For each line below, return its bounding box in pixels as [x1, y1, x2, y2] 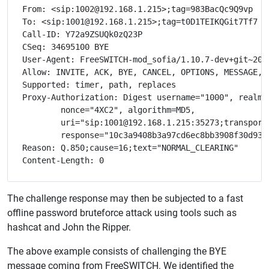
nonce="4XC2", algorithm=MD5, [22, 105, 61, 115]
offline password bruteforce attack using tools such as [7, 207, 237, 219]
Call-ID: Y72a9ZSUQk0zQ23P [22, 29, 142, 40]
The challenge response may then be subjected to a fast [7, 193, 243, 205]
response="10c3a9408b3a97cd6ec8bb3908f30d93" [22, 130, 61, 141]
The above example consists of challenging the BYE [7, 246, 226, 258]
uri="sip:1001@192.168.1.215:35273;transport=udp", [22, 118, 61, 128]
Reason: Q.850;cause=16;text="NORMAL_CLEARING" [22, 143, 238, 153]
